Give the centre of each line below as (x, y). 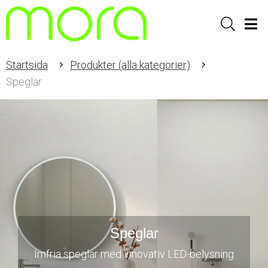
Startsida (27, 65)
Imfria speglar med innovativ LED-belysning (134, 254)
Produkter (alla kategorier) (130, 65)
